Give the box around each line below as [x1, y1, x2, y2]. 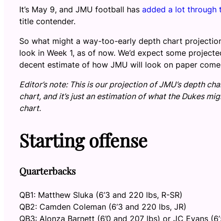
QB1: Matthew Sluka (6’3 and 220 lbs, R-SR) [19, 190, 183, 200]
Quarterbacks [19, 165, 75, 178]
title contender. [19, 16, 75, 26]
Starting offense [19, 127, 147, 152]
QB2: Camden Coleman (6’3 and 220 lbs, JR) [19, 202, 186, 212]
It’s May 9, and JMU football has [19, 4, 142, 14]
